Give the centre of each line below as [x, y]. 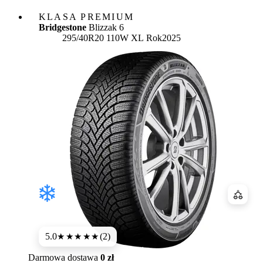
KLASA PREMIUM [87, 17]
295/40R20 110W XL [103, 38]
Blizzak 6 [105, 28]
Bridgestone [63, 28]
